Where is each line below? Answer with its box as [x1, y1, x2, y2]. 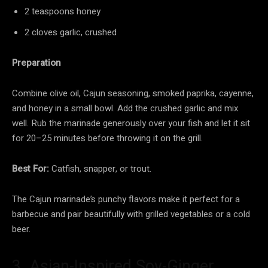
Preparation [12, 56, 61, 69]
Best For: [12, 162, 49, 175]
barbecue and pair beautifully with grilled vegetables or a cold [12, 207, 250, 221]
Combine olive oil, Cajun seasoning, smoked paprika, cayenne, [12, 86, 254, 100]
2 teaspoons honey [25, 4, 100, 18]
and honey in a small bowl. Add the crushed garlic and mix [12, 101, 238, 115]
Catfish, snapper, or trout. [49, 162, 151, 175]
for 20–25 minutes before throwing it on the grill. [12, 131, 203, 145]
